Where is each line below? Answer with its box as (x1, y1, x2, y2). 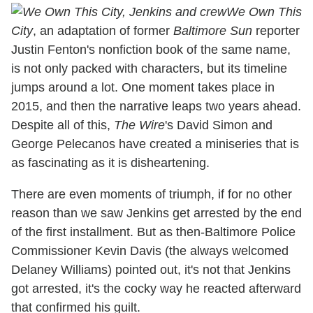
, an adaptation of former (33, 24, 173, 38)
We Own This (226, 5, 302, 20)
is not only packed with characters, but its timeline (11, 61, 287, 76)
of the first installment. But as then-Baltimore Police (11, 225, 296, 240)
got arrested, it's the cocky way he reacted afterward (11, 282, 301, 296)
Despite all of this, (11, 118, 114, 133)
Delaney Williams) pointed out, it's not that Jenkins (11, 263, 291, 277)
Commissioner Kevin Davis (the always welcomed (11, 244, 289, 259)
